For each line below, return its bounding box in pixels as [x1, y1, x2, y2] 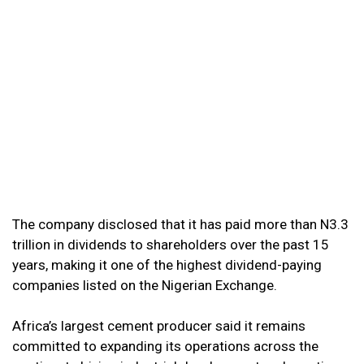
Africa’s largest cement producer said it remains [12, 317, 305, 334]
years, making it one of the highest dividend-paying [12, 256, 322, 273]
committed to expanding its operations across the [12, 337, 318, 354]
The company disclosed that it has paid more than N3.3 [12, 215, 349, 232]
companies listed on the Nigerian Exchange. [12, 276, 277, 293]
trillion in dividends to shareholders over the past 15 [12, 236, 329, 253]
